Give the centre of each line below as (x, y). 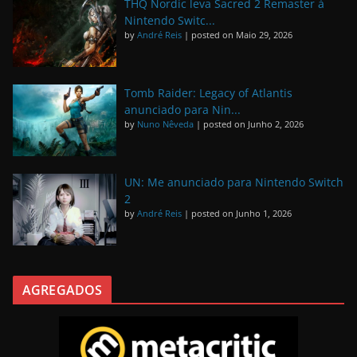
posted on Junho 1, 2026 (241, 214)
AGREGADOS (63, 290)
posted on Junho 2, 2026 (253, 124)
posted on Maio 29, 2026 (242, 34)
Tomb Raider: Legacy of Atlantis (208, 92)
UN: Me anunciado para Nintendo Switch (234, 182)
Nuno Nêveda (165, 124)
